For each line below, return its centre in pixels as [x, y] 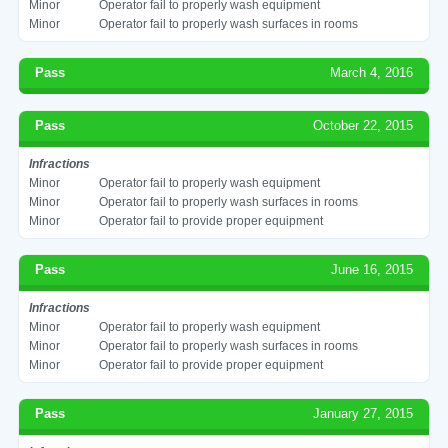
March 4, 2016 [372, 72]
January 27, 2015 [363, 413]
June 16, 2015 [372, 269]
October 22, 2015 [363, 125]
